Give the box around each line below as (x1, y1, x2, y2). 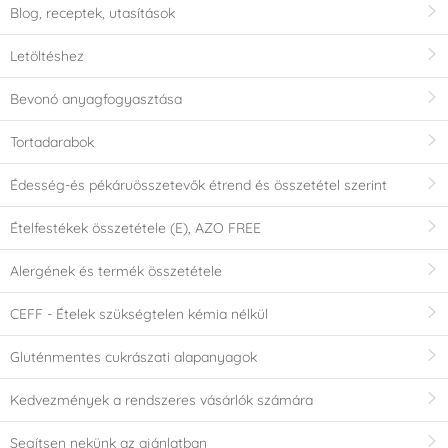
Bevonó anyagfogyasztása (10, 89, 182, 108)
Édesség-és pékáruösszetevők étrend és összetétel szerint (10, 175, 387, 194)
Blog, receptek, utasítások (10, 3, 175, 22)
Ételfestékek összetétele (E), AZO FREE (10, 218, 261, 237)
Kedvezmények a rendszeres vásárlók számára (10, 390, 313, 409)
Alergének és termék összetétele (10, 261, 222, 280)
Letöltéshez (10, 46, 84, 65)
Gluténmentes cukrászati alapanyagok (10, 347, 257, 366)
